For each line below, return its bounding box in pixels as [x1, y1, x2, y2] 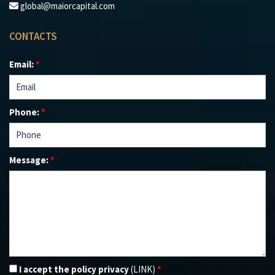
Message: [9, 153, 50, 166]
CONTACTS [9, 29, 57, 43]
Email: [9, 58, 36, 70]
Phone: [9, 106, 41, 118]
